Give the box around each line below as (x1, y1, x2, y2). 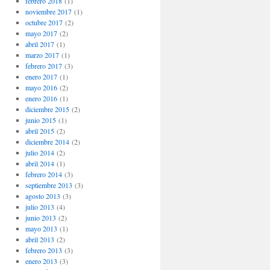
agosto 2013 (25, 191, 60, 201)
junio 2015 (25, 115, 56, 125)
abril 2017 (25, 39, 54, 49)
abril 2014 (25, 159, 54, 168)
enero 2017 (25, 72, 57, 81)
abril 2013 (25, 234, 54, 244)
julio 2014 (25, 148, 54, 157)
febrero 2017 (25, 61, 62, 71)
